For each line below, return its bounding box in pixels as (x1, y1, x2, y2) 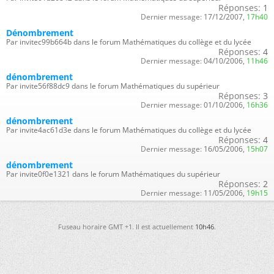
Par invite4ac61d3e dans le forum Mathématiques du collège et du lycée (6, 124, 251, 135)
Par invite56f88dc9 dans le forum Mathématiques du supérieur (6, 80, 220, 91)
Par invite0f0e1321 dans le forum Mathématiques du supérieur (6, 168, 220, 179)
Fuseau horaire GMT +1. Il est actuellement (58, 221, 195, 231)
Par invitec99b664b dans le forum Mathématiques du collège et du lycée (6, 36, 251, 47)
